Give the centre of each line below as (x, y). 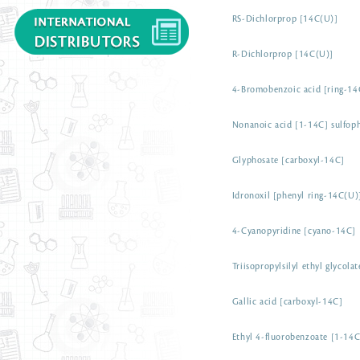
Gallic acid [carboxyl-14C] (287, 302)
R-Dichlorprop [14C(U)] (282, 55)
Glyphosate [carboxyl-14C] (288, 161)
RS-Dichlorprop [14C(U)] (285, 19)
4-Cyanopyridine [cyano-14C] (294, 231)
